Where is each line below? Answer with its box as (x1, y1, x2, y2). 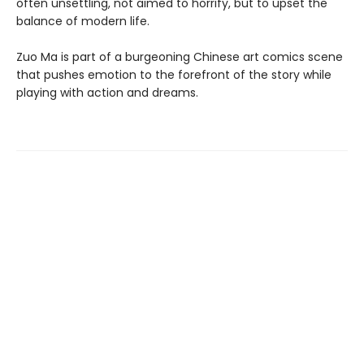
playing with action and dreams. (16, 84, 198, 101)
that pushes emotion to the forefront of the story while (16, 67, 331, 83)
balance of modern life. (16, 13, 149, 29)
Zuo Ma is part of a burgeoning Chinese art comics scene (16, 49, 343, 65)
